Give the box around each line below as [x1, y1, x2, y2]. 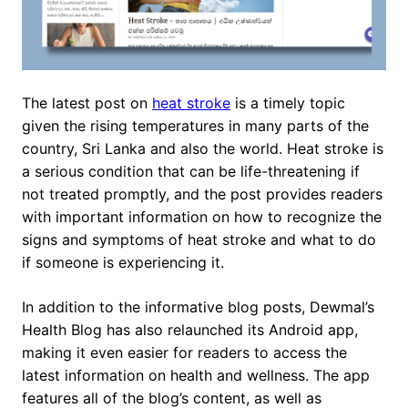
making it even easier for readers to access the [22, 343, 347, 362]
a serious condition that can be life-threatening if [22, 162, 360, 181]
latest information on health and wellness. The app [22, 366, 370, 385]
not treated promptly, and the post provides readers [22, 185, 382, 204]
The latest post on [22, 94, 152, 113]
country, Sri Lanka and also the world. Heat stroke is [22, 139, 383, 158]
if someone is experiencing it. [22, 253, 224, 272]
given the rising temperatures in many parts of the [22, 117, 369, 136]
